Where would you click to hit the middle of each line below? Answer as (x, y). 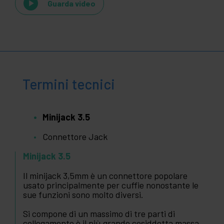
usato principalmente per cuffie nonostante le (111, 185)
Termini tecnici (69, 84)
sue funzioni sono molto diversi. (83, 195)
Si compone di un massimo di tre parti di (99, 214)
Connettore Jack (75, 137)
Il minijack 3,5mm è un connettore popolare (105, 176)
